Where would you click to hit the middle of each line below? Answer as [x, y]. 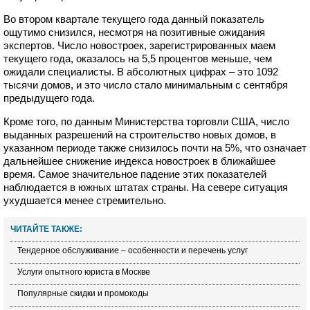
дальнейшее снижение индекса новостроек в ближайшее [139, 161]
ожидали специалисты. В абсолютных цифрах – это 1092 [141, 71]
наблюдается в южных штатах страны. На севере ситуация [146, 187]
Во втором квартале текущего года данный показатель [134, 19]
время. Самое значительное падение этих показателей [135, 174]
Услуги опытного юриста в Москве [84, 272]
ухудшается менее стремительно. [85, 200]
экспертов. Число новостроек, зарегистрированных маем [139, 45]
